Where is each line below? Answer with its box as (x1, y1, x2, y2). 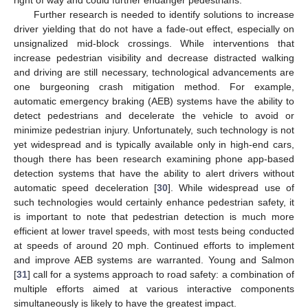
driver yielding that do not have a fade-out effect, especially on (14, 23, 294, 34)
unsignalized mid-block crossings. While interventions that (14, 37, 294, 49)
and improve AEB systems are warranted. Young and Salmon (14, 254, 294, 265)
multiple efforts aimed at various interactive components (14, 283, 294, 294)
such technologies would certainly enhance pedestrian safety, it (14, 196, 294, 208)
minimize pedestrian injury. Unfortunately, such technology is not (14, 124, 294, 135)
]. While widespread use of (167, 181, 295, 193)
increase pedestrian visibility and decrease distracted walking (14, 52, 294, 63)
